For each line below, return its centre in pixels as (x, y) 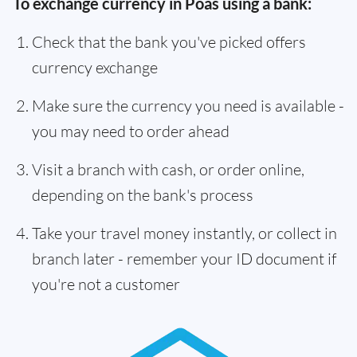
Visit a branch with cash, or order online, (168, 169)
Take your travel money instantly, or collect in (184, 233)
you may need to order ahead (131, 131)
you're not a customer (106, 284)
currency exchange (95, 67)
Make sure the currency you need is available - (188, 106)
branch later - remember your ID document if (184, 259)
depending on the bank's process (143, 195)
